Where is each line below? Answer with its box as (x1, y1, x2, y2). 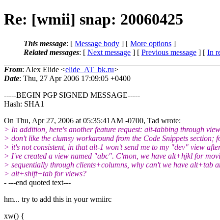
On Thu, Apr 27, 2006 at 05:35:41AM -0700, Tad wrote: (4, 116, 181, 125)
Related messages (24, 48, 79, 56)
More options (130, 39, 171, 48)
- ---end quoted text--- (4, 178, 71, 187)
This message (24, 39, 66, 48)
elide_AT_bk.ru (65, 65, 114, 74)
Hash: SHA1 (4, 99, 44, 108)
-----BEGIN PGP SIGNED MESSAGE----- (4, 90, 140, 99)
